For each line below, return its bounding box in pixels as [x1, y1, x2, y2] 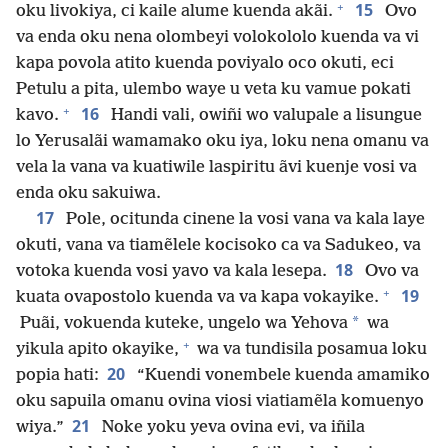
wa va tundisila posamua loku [193, 340, 427, 360]
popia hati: [16, 366, 99, 386]
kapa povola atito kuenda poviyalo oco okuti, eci [16, 54, 394, 74]
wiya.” [16, 418, 64, 438]
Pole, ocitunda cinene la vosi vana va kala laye [62, 210, 425, 230]
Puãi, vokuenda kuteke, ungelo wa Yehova [16, 314, 348, 334]
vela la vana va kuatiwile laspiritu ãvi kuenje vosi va [16, 158, 417, 178]
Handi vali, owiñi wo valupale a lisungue [107, 106, 422, 126]
